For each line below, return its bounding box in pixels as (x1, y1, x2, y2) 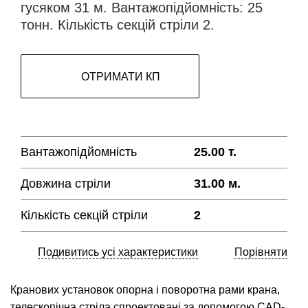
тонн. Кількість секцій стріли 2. (21, 17, 214, 33)
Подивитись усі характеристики (38, 246, 198, 258)
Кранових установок (10, 284, 116, 296)
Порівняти (234, 246, 287, 258)
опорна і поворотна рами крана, (116, 284, 280, 296)
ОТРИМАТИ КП (80, 70, 160, 82)
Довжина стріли (21, 177, 111, 191)
